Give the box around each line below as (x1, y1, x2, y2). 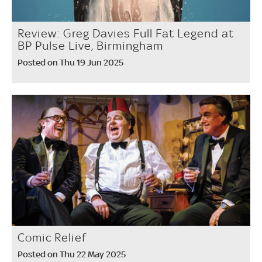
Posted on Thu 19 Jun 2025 (18, 56, 123, 68)
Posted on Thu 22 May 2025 (18, 249, 126, 260)
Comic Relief (18, 230, 87, 245)
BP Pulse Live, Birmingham (18, 38, 163, 53)
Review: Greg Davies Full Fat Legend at (18, 26, 234, 40)
